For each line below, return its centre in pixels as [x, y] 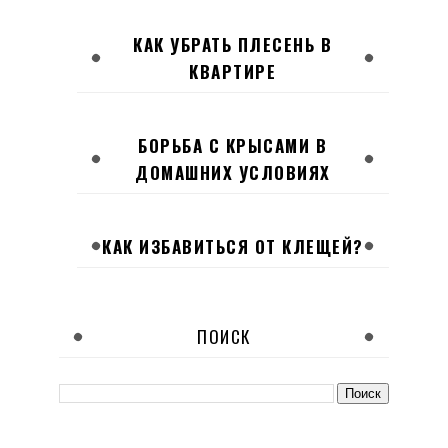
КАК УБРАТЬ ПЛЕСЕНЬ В [233, 44]
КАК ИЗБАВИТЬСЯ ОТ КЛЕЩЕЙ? [233, 246]
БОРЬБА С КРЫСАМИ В [233, 145]
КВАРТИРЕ [233, 71]
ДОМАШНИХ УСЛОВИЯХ [233, 172]
